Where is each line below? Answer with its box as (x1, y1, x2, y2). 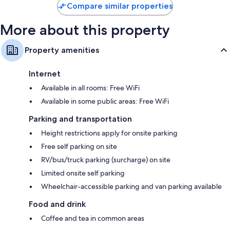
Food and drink (29, 199, 86, 209)
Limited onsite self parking (41, 168, 125, 178)
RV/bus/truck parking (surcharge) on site (41, 155, 170, 165)
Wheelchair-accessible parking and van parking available (41, 182, 222, 191)
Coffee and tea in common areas (41, 214, 144, 223)
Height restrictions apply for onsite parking (41, 128, 178, 138)
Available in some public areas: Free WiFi (41, 97, 169, 106)
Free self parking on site (41, 142, 117, 151)
